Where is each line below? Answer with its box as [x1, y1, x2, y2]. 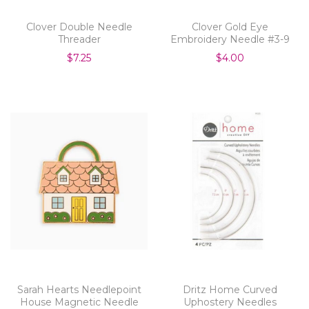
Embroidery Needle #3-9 [170, 32, 290, 46]
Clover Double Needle [26, 20, 132, 33]
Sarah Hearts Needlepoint [17, 283, 141, 296]
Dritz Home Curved [183, 283, 277, 296]
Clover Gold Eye [192, 20, 268, 33]
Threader [57, 32, 101, 46]
